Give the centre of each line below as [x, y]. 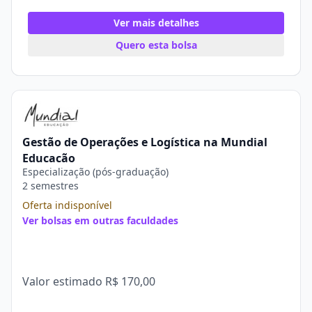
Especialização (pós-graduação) [95, 172]
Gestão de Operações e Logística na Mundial [145, 142]
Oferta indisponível [67, 205]
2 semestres [50, 186]
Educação [49, 158]
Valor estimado [64, 281]
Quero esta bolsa [156, 45]
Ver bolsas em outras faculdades [100, 220]
